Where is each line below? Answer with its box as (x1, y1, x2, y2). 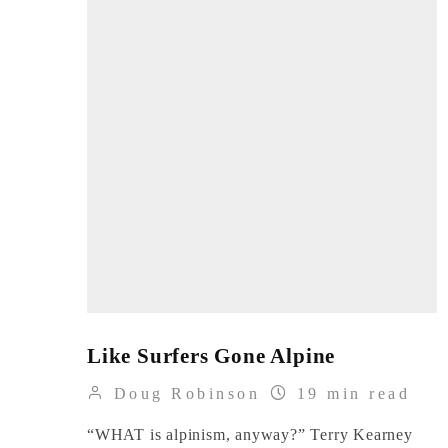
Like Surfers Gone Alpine (87, 344, 336, 368)
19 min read (289, 385, 411, 402)
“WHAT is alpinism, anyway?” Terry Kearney (87, 426, 413, 443)
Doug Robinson (106, 385, 261, 402)
